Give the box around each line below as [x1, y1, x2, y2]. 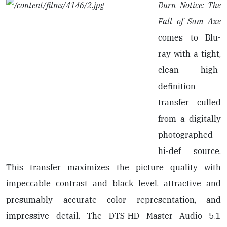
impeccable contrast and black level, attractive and [6, 178, 221, 189]
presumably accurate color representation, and [6, 195, 221, 205]
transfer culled [158, 97, 221, 108]
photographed [158, 130, 213, 140]
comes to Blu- [158, 32, 221, 43]
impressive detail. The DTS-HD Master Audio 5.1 [6, 211, 221, 221]
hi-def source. [158, 146, 221, 157]
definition [158, 81, 196, 92]
